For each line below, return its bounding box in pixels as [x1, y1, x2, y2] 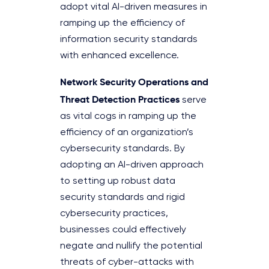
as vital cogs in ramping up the [60, 111, 196, 121]
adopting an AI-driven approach [60, 160, 204, 170]
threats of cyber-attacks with [60, 257, 194, 267]
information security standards [60, 34, 198, 44]
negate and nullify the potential [60, 241, 202, 251]
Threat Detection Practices [60, 92, 180, 106]
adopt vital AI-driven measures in [60, 2, 207, 12]
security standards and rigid [60, 192, 185, 202]
